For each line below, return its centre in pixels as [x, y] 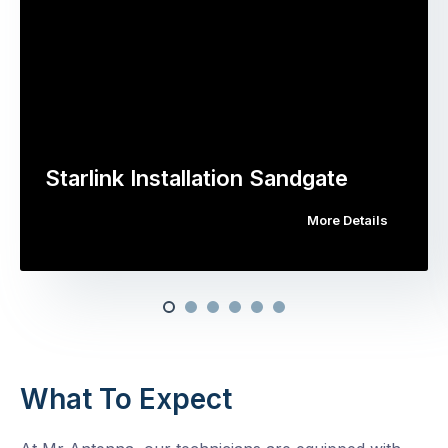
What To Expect [126, 399]
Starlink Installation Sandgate [196, 178]
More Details [347, 220]
